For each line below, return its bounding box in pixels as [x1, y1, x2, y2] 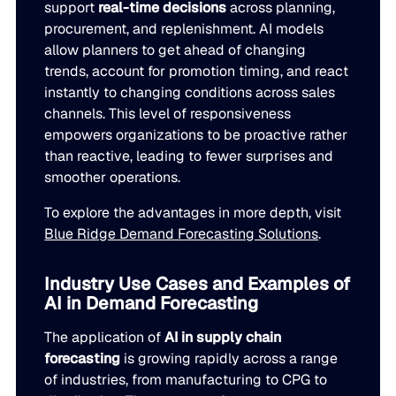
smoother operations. [44, 168, 181, 187]
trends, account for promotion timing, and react [44, 62, 349, 81]
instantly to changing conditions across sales [44, 83, 336, 103]
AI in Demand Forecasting [44, 292, 259, 316]
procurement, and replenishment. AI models [44, 19, 324, 39]
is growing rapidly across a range [120, 349, 339, 369]
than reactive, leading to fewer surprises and [44, 147, 334, 166]
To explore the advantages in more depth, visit [44, 203, 342, 223]
